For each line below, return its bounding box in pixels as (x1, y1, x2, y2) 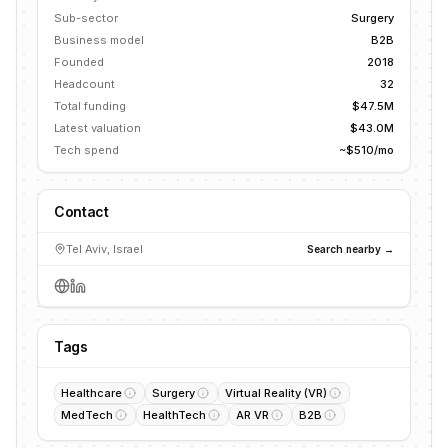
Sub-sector (54, 11, 118, 25)
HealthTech (143, 408, 206, 422)
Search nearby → (307, 242, 394, 255)
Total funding (54, 99, 126, 113)
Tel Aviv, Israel (66, 242, 143, 256)
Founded (54, 55, 104, 69)
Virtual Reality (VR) (225, 386, 327, 400)
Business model (54, 33, 144, 47)
